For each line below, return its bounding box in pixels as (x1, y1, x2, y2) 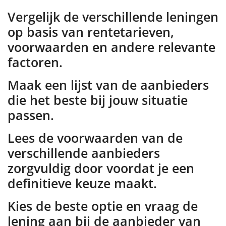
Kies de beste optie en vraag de (8, 197, 198, 214)
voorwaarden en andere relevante (8, 38, 215, 55)
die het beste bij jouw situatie (8, 91, 188, 108)
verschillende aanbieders (8, 144, 160, 161)
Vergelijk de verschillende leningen (8, 8, 218, 25)
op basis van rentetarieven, (8, 23, 174, 40)
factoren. (8, 53, 63, 71)
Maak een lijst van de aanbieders (8, 76, 209, 93)
